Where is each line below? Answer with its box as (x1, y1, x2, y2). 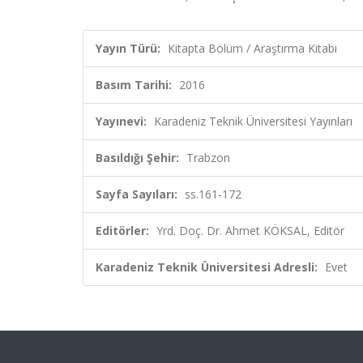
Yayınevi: (96, 113, 147, 129)
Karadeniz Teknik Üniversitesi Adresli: (96, 259, 318, 275)
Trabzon (186, 150, 230, 165)
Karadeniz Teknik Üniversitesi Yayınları (154, 113, 352, 129)
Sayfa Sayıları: (96, 186, 177, 202)
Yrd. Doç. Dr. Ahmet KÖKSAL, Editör (156, 223, 344, 238)
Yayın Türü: (96, 41, 160, 56)
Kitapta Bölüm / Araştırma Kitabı (168, 41, 337, 56)
